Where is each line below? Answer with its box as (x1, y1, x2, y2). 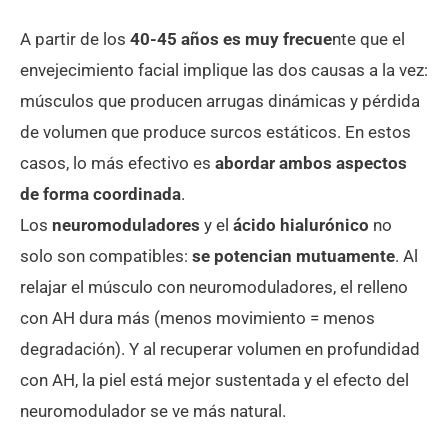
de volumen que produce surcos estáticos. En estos (20, 121, 411, 142)
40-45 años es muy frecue (130, 28, 332, 49)
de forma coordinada (20, 183, 181, 204)
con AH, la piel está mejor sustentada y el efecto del (20, 369, 409, 390)
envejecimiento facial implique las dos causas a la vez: (20, 59, 428, 80)
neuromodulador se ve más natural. (20, 400, 286, 421)
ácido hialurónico (233, 214, 369, 235)
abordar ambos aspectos (215, 152, 407, 173)
